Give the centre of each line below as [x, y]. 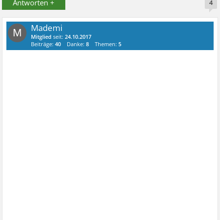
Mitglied [41, 37]
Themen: [107, 44]
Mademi [47, 28]
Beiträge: [43, 44]
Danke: [77, 44]
